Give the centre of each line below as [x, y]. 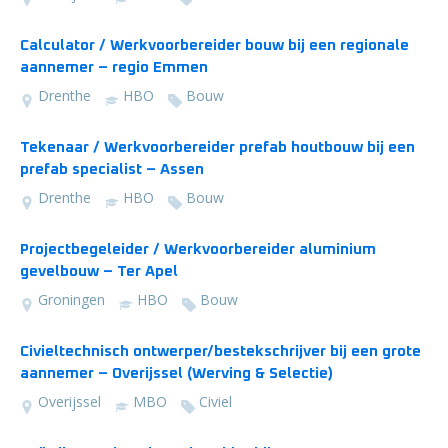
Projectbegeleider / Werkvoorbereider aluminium [198, 249]
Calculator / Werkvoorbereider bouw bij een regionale [214, 45]
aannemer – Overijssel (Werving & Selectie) [176, 373]
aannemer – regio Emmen [114, 67]
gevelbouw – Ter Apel [99, 271]
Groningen [71, 299]
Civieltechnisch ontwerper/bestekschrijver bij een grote [220, 351]
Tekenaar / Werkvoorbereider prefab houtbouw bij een [217, 147]
